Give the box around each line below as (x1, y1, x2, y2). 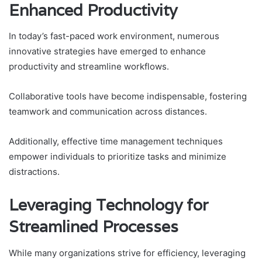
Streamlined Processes (9, 216, 178, 237)
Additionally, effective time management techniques (9, 136, 223, 147)
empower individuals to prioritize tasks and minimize (9, 151, 226, 163)
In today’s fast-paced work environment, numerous (9, 30, 219, 42)
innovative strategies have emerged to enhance (9, 46, 206, 57)
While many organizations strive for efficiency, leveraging (9, 247, 246, 258)
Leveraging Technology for (9, 195, 208, 216)
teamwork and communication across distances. (9, 106, 207, 118)
